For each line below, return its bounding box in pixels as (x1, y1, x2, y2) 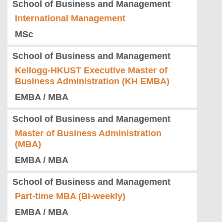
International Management (15, 13, 125, 24)
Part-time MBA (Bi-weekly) (15, 191, 125, 202)
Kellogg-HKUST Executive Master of (15, 65, 167, 76)
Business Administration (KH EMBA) (15, 76, 169, 87)
